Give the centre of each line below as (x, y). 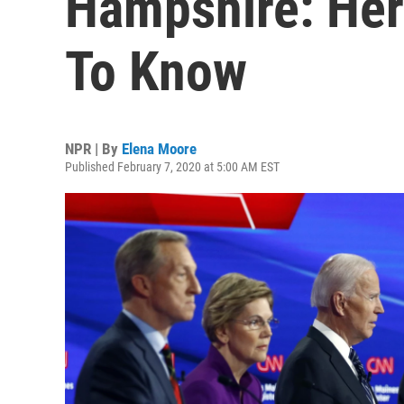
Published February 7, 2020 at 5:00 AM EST (172, 167)
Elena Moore (159, 149)
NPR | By (93, 149)
